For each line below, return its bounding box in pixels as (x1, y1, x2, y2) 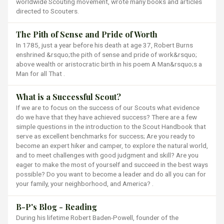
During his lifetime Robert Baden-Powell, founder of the (16, 213, 178, 222)
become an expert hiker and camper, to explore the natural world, (16, 141, 208, 149)
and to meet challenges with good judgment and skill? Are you (16, 150, 198, 159)
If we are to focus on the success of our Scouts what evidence (16, 103, 199, 111)
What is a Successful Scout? (16, 91, 121, 102)
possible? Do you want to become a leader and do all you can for (16, 169, 206, 178)
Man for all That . (16, 69, 65, 77)
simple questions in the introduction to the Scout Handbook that (16, 122, 206, 130)
